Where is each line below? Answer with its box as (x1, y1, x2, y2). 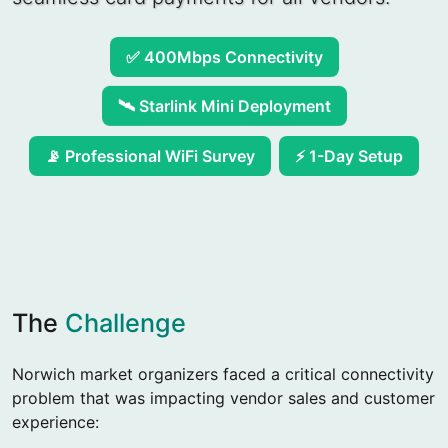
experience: (12, 412, 99, 432)
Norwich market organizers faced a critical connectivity (12, 364, 434, 384)
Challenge (65, 308, 186, 338)
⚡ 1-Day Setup (295, 144, 403, 164)
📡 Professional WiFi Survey (45, 145, 255, 166)
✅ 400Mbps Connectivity (125, 50, 323, 70)
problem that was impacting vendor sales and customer (12, 388, 435, 408)
